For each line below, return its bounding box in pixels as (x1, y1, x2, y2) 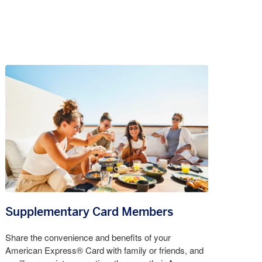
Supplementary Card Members (5, 206, 174, 218)
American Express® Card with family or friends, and (5, 246, 204, 256)
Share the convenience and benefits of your (5, 233, 171, 243)
